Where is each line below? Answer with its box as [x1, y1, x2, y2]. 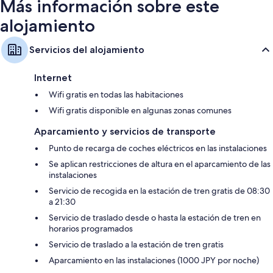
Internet [34, 72, 72, 84]
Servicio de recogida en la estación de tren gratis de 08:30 [49, 185, 270, 197]
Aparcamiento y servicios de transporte [34, 126, 216, 138]
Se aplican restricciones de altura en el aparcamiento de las [49, 158, 271, 170]
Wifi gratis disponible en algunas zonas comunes [49, 105, 232, 116]
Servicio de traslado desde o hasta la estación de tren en [49, 212, 261, 224]
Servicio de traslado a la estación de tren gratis [49, 239, 224, 250]
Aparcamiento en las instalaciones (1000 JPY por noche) [49, 255, 259, 266]
